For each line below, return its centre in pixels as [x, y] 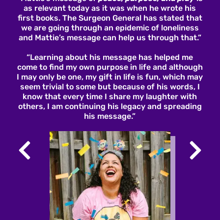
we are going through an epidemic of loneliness [110, 27]
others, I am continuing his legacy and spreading [110, 106]
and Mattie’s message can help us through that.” [110, 37]
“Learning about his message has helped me [110, 57]
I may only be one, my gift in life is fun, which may [110, 77]
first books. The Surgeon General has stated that [110, 18]
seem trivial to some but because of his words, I [110, 86]
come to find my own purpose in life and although [110, 67]
